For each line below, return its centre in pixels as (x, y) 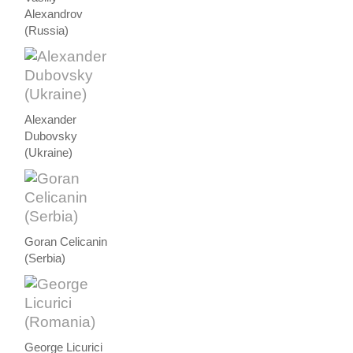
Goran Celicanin (66, 242)
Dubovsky (51, 136)
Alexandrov (54, 14)
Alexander (51, 119)
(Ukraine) (49, 152)
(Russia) (47, 30)
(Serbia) (45, 258)
